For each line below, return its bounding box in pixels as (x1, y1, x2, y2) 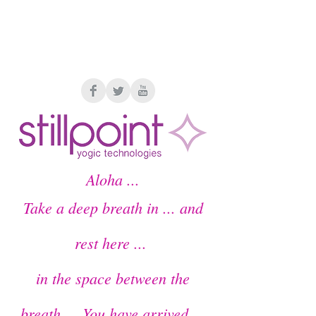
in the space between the (36, 267, 190, 288)
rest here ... (74, 232, 152, 253)
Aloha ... (86, 169, 140, 190)
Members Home (80, 39, 145, 52)
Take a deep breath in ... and (23, 197, 203, 218)
